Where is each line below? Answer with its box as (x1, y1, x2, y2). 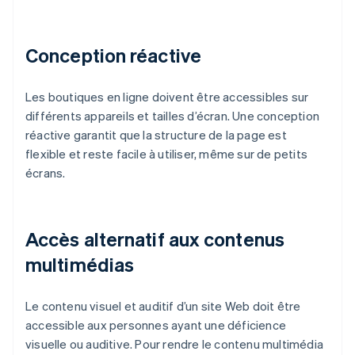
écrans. (25, 165, 66, 181)
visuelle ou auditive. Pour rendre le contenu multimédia (25, 336, 324, 353)
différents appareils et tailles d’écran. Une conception (25, 108, 320, 124)
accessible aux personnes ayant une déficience (25, 317, 287, 334)
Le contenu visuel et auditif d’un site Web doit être (25, 298, 301, 315)
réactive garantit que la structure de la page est (25, 127, 287, 143)
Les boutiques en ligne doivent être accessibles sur (25, 89, 309, 105)
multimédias (25, 252, 135, 277)
